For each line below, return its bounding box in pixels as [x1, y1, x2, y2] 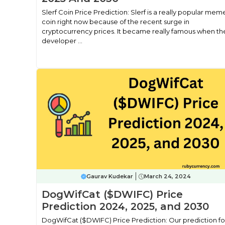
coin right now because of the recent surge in [42, 18, 189, 26]
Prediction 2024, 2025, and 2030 [42, 200, 209, 212]
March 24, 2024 [144, 173, 191, 180]
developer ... [42, 37, 82, 45]
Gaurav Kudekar [86, 173, 134, 180]
